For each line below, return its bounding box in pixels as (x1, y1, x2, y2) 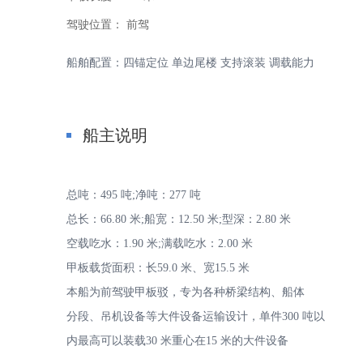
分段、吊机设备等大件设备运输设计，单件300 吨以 (66, 310, 325, 322)
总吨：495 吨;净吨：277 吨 (66, 189, 201, 201)
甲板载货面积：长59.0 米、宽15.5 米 (66, 262, 250, 274)
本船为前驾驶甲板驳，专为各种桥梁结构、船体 (66, 286, 305, 298)
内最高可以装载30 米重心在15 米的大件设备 (66, 335, 288, 347)
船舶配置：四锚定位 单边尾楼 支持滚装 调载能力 (66, 57, 318, 69)
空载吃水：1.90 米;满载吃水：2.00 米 (66, 237, 253, 250)
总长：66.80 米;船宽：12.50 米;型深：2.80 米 (66, 213, 291, 225)
